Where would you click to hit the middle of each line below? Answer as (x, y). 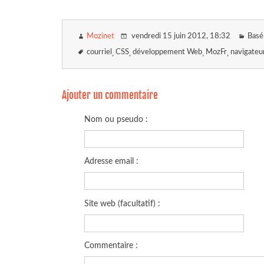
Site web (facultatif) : (123, 203)
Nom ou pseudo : (116, 120)
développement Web (167, 52)
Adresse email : (112, 161)
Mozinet (100, 37)
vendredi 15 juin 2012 (168, 37)
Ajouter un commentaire (110, 95)
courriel (99, 52)
